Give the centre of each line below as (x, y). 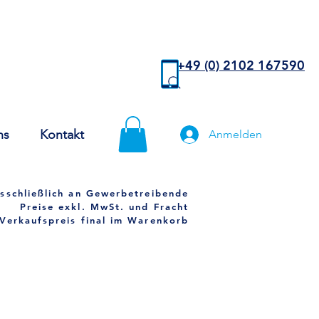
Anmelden (235, 134)
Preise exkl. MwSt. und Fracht (104, 207)
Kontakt (62, 135)
